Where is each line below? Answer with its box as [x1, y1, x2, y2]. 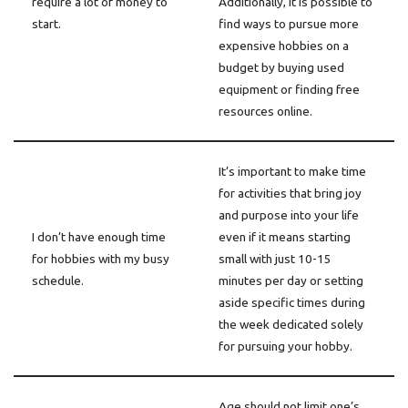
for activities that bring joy [219, 186, 362, 200]
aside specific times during [219, 295, 365, 310]
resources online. [219, 104, 312, 118]
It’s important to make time [219, 164, 366, 178]
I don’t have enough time [32, 229, 166, 244]
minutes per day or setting [219, 273, 363, 288]
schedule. [32, 273, 84, 288]
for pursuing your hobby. [219, 339, 352, 353]
